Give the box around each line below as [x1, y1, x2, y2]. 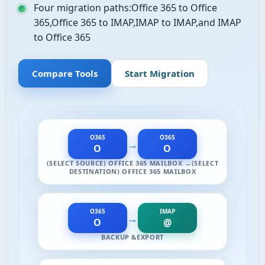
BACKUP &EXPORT [101, 232, 164, 241]
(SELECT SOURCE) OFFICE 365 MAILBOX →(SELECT [46, 159, 219, 167]
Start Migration [125, 67, 195, 79]
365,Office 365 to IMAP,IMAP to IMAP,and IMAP [34, 16, 241, 29]
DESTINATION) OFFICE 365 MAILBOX [69, 167, 196, 176]
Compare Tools [32, 67, 98, 79]
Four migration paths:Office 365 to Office [34, 1, 217, 14]
